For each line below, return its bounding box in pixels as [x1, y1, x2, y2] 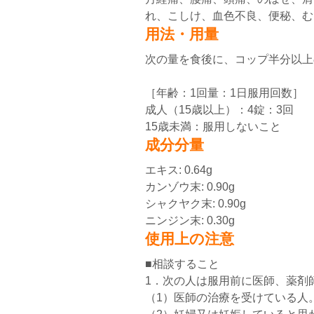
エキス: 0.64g [145, 164, 212, 176]
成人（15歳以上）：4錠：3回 [145, 104, 294, 116]
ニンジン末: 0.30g [145, 214, 235, 226]
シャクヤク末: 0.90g [145, 198, 246, 210]
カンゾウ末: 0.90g [145, 181, 235, 193]
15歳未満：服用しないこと [145, 121, 281, 132]
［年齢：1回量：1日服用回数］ [145, 87, 303, 99]
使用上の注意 [145, 231, 234, 247]
